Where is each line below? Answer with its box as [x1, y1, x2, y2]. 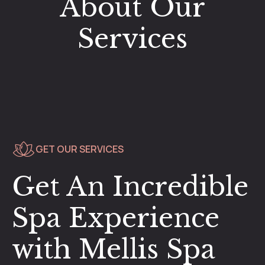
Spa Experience [12, 202, 219, 235]
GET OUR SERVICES [35, 142, 124, 156]
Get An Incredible [12, 170, 248, 203]
